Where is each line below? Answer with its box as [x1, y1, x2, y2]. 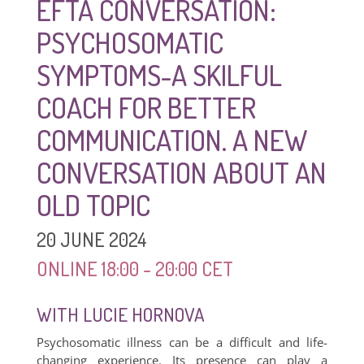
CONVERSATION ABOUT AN [36, 154, 327, 190]
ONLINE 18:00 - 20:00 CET [36, 256, 233, 281]
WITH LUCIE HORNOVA [36, 302, 205, 326]
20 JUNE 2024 [36, 227, 147, 252]
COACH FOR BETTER [36, 89, 256, 125]
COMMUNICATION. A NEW [36, 122, 307, 158]
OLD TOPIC [36, 187, 150, 223]
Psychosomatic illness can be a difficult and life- [36, 334, 328, 350]
